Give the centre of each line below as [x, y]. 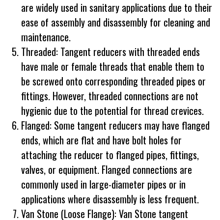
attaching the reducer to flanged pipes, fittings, [110, 155]
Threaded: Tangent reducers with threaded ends [110, 52]
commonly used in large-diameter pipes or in [103, 184]
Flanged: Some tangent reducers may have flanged [115, 125]
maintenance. [46, 37]
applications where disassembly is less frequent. [110, 199]
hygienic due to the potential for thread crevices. [112, 111]
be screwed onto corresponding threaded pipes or [113, 81]
